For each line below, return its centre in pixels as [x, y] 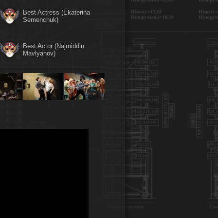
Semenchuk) [41, 20]
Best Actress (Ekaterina [56, 13]
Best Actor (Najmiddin [54, 46]
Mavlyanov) [39, 54]
